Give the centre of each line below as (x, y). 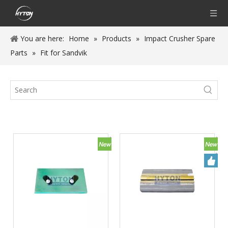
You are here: (42, 38)
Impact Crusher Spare (180, 38)
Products (117, 38)
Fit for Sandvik (64, 53)
